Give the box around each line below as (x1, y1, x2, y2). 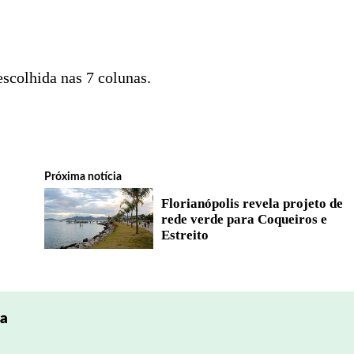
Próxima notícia (43, 171, 122, 183)
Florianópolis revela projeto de (160, 195, 343, 211)
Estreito (160, 227, 209, 243)
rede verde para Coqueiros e (160, 211, 327, 227)
